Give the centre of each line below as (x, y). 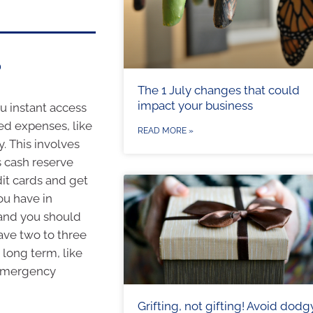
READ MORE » (165, 130)
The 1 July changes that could (218, 90)
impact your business (195, 105)
